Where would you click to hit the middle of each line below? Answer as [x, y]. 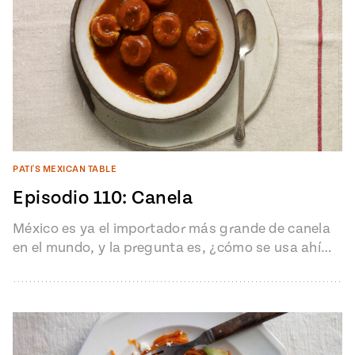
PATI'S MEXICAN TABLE [65, 170]
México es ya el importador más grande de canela [172, 229]
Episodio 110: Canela [103, 198]
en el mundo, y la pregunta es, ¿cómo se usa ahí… [172, 248]
